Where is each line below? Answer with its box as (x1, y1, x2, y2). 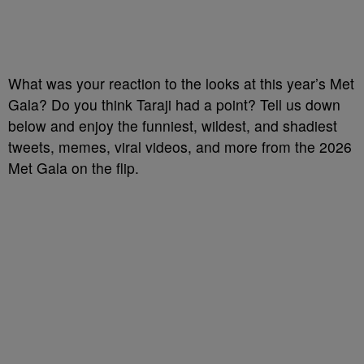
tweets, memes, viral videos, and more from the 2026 (8, 136, 352, 158)
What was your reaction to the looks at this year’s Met (8, 73, 354, 94)
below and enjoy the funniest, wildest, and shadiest (8, 115, 337, 136)
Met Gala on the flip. (8, 158, 139, 179)
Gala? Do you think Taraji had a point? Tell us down (8, 94, 340, 115)
